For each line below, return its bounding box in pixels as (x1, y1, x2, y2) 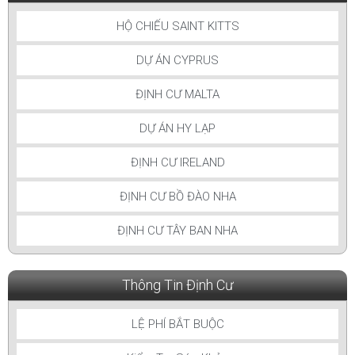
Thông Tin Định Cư (121, 276, 234, 293)
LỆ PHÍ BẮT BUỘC (131, 316, 224, 331)
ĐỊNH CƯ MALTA (136, 86, 219, 101)
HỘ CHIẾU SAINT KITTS (116, 18, 239, 33)
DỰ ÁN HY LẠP (139, 120, 216, 136)
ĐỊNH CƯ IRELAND (130, 155, 225, 170)
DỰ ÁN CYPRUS (136, 52, 219, 67)
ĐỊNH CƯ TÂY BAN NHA (117, 223, 238, 238)
